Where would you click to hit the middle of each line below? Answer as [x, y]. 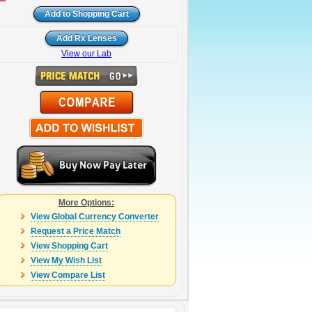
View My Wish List [66, 260]
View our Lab [86, 54]
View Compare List [68, 275]
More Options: [86, 203]
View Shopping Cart [69, 246]
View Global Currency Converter [94, 217]
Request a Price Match [75, 231]
